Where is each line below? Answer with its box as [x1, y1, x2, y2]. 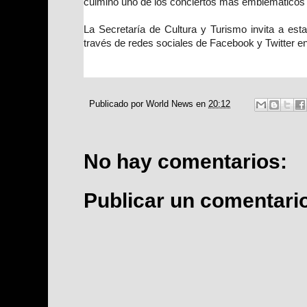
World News [146, 99, 193, 110]
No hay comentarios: [84, 150, 287, 173]
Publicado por [89, 99, 146, 110]
